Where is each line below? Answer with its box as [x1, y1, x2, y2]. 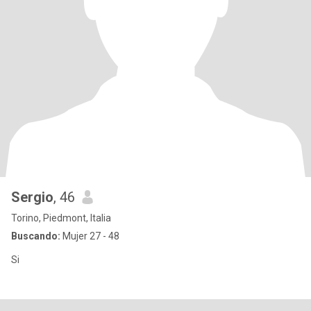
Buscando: [11, 230, 60, 242]
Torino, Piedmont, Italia [11, 212, 111, 224]
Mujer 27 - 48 [60, 230, 119, 242]
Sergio [11, 189, 53, 205]
